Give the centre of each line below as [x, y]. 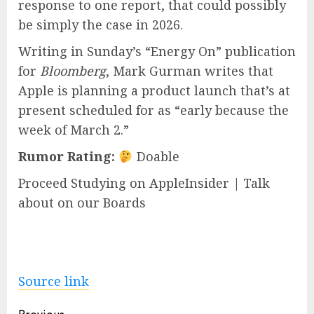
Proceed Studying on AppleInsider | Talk [144, 183]
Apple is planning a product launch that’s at [154, 90]
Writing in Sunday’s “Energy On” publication [157, 51]
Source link [54, 281]
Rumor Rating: [67, 156]
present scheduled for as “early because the [153, 110]
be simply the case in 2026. [101, 24]
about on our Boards [82, 202]
